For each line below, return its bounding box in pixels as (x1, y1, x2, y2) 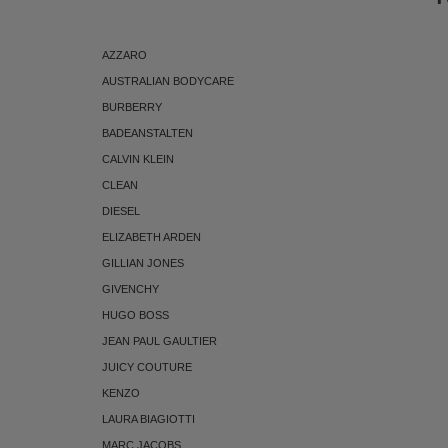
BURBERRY (102, 100, 162, 113)
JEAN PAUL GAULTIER (102, 334, 217, 347)
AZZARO (102, 48, 147, 61)
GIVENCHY (102, 282, 159, 295)
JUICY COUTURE (102, 360, 192, 373)
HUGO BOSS (102, 308, 169, 321)
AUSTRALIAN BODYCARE (102, 74, 234, 87)
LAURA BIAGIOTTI (102, 412, 195, 425)
